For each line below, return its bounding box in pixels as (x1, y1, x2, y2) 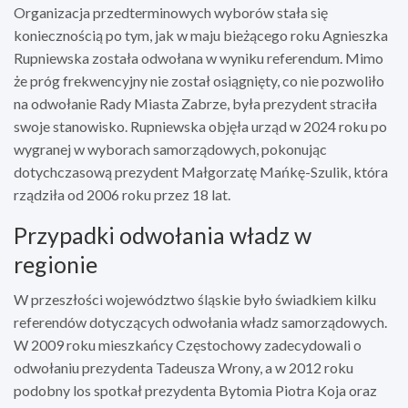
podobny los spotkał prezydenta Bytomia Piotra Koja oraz (14, 381, 377, 399)
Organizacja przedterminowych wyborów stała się (14, 3, 328, 21)
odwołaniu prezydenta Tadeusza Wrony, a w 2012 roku (14, 358, 353, 376)
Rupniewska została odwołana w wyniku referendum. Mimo (14, 48, 383, 66)
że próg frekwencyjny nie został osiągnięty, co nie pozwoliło (14, 71, 384, 89)
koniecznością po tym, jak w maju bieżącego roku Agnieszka (14, 25, 388, 44)
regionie (14, 250, 97, 278)
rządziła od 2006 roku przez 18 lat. (14, 185, 230, 203)
